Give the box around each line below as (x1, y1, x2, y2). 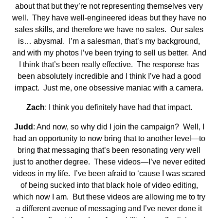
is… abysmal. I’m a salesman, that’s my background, (18, 37, 200, 46)
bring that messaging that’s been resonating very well (18, 146, 200, 155)
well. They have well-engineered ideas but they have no (12, 14, 206, 22)
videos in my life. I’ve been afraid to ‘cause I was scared (13, 169, 205, 178)
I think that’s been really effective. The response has (19, 60, 199, 69)
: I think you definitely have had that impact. (44, 103, 192, 112)
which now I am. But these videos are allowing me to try (13, 193, 205, 201)
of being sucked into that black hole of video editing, (20, 181, 198, 190)
